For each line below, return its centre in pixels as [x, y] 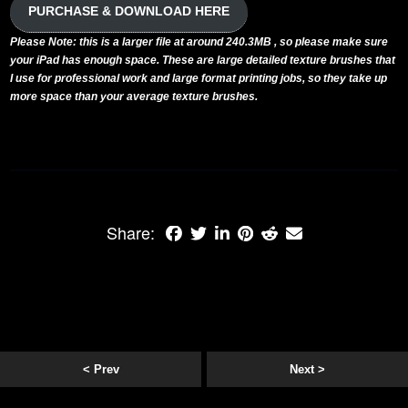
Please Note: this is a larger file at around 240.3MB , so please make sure [199, 41]
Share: [130, 232]
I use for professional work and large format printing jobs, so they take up [199, 78]
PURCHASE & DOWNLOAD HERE [129, 11]
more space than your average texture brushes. [136, 96]
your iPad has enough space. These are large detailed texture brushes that [203, 60]
